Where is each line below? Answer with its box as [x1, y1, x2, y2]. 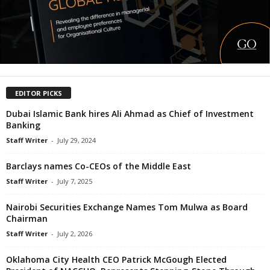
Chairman [6, 212, 48, 224]
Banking [6, 119, 40, 131]
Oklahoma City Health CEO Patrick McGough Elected [6, 253, 227, 265]
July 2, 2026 [57, 228, 92, 238]
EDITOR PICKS [15, 88, 62, 98]
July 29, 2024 [57, 135, 96, 145]
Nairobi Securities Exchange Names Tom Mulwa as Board [6, 201, 248, 213]
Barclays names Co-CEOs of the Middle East [6, 160, 191, 172]
